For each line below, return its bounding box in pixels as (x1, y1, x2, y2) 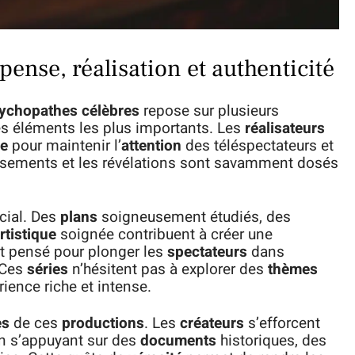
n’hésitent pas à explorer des (68, 258, 268, 281)
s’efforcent (244, 312, 320, 335)
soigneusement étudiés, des (97, 206, 291, 229)
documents (140, 330, 216, 353)
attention (121, 135, 181, 158)
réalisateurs (245, 117, 325, 140)
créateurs (180, 312, 244, 335)
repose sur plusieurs (139, 100, 279, 123)
